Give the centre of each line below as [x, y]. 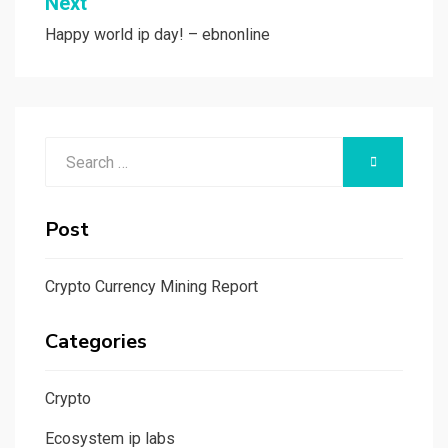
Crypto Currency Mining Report [151, 287]
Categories [96, 342]
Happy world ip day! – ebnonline [157, 35]
